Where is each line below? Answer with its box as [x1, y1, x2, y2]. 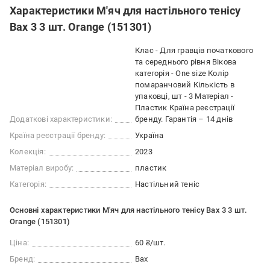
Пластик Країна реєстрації [135, 103, 234, 112]
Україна [135, 131, 164, 140]
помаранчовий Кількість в [135, 80, 234, 89]
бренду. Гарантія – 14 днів [135, 115, 233, 124]
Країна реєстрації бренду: [10, 131, 105, 140]
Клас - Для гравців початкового [135, 46, 253, 55]
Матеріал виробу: [10, 163, 74, 172]
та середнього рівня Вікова [135, 57, 237, 66]
